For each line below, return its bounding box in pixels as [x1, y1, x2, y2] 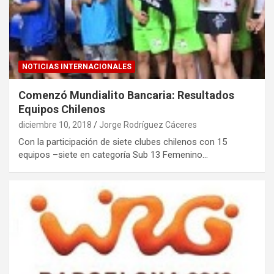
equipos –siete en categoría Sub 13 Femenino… [18, 149, 208, 160]
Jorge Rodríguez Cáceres [99, 119, 197, 130]
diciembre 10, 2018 [18, 119, 92, 130]
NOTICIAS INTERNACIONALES [22, 62, 131, 71]
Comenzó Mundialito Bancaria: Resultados [18, 88, 234, 102]
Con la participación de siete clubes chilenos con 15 [18, 136, 227, 147]
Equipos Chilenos [18, 102, 105, 116]
